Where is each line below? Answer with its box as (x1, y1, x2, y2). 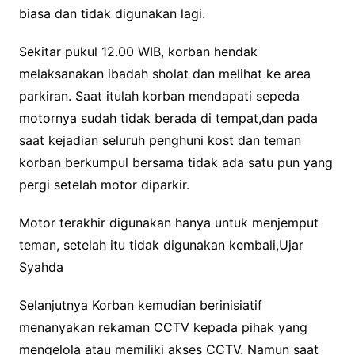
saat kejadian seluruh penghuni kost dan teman (18, 132, 301, 149)
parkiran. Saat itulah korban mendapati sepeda (18, 88, 300, 105)
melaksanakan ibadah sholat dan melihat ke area (18, 66, 311, 82)
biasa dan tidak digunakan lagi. (18, 6, 205, 22)
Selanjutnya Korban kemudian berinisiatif (18, 297, 262, 314)
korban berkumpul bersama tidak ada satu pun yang (18, 155, 333, 171)
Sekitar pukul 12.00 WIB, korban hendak (18, 44, 258, 60)
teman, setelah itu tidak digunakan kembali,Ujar (18, 237, 303, 254)
